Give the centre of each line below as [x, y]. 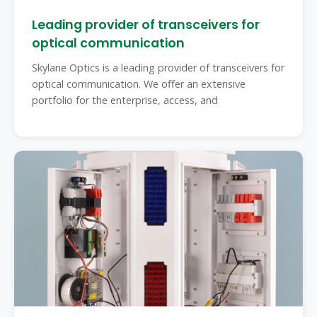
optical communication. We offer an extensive [139, 84]
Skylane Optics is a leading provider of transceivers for [158, 68]
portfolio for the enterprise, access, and [125, 100]
